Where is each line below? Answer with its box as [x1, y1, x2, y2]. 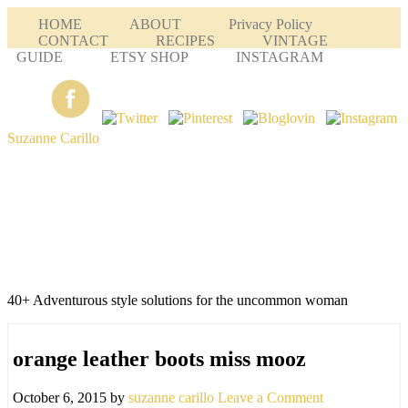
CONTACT [38, 33, 108, 48]
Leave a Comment [218, 389, 323, 405]
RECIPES [156, 33, 215, 48]
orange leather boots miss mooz [13, 346, 306, 371]
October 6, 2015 [13, 389, 107, 405]
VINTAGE [262, 33, 328, 48]
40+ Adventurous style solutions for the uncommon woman [7, 292, 348, 308]
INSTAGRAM [236, 49, 323, 65]
